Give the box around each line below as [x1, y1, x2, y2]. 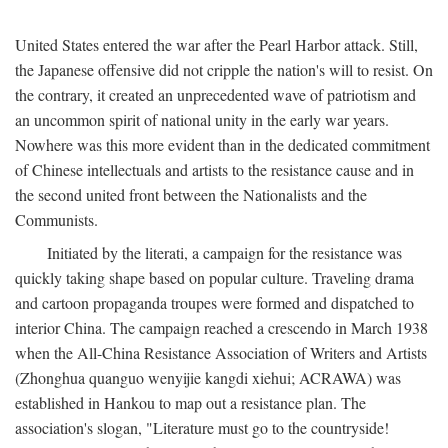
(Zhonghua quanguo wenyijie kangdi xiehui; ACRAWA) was [15, 367, 401, 389]
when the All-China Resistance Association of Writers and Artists [15, 342, 427, 364]
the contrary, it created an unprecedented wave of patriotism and [15, 84, 416, 106]
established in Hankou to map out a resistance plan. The [15, 392, 366, 414]
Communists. [15, 209, 98, 231]
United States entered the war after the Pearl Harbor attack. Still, [15, 34, 418, 56]
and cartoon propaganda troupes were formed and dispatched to [15, 292, 414, 314]
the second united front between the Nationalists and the [15, 184, 367, 206]
